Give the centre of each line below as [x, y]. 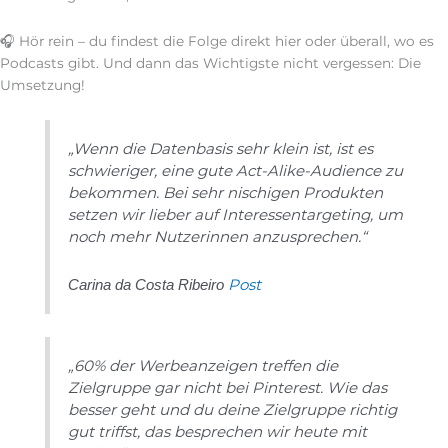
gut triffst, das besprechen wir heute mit [218, 431]
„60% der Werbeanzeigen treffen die [203, 365]
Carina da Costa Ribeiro [146, 285]
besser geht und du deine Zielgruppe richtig [233, 409]
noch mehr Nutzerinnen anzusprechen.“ [218, 236]
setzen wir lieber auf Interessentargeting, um [236, 214]
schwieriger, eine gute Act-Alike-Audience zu [236, 170]
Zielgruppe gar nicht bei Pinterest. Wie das [228, 387]
